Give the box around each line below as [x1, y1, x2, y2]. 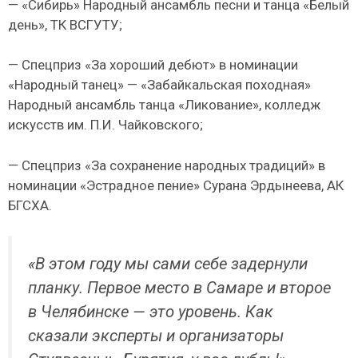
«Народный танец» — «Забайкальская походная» [8, 77, 311, 93]
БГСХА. [8, 197, 52, 213]
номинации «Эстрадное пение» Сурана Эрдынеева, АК [8, 177, 344, 193]
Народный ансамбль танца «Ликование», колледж [8, 97, 320, 113]
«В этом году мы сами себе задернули [28, 254, 308, 274]
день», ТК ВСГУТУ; [8, 16, 122, 33]
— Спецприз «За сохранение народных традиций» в [8, 157, 325, 173]
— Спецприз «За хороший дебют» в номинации [8, 57, 298, 74]
